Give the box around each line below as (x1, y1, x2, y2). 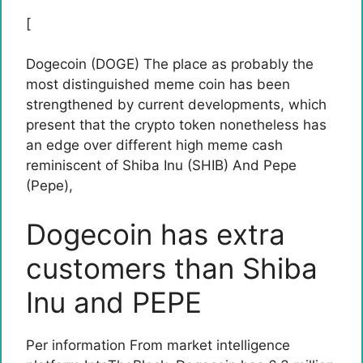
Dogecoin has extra (26, 216, 285, 251)
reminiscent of (26, 157, 122, 173)
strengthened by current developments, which (26, 96, 327, 113)
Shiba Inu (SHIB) (122, 157, 228, 173)
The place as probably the (139, 56, 314, 72)
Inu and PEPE (26, 284, 202, 319)
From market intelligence (126, 336, 290, 353)
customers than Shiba (26, 250, 318, 285)
